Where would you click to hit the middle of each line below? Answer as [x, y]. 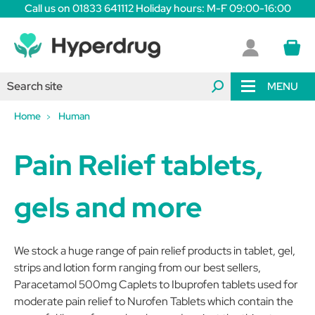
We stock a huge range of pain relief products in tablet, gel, [155, 251]
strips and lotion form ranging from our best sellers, [137, 268]
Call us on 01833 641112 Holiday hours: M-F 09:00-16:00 [157, 8]
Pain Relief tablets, [139, 165]
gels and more [108, 207]
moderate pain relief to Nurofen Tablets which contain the [154, 301]
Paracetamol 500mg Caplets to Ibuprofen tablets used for [156, 284]
